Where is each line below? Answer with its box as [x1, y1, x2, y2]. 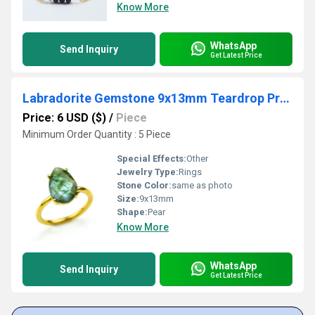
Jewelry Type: [117, 167, 179, 177]
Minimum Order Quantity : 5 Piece [22, 129, 171, 140]
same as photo [172, 180, 233, 191]
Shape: [117, 207, 148, 217]
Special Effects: [117, 153, 186, 164]
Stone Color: [117, 180, 172, 191]
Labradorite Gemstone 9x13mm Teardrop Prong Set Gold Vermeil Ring [280, 91, 290, 105]
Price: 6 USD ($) [22, 111, 106, 124]
